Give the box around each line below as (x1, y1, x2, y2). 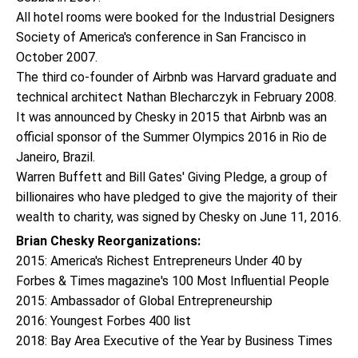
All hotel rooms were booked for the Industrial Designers (16, 10, 335, 25)
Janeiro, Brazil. (16, 149, 95, 165)
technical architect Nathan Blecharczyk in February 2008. (16, 89, 336, 105)
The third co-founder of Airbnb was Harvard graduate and (16, 70, 336, 85)
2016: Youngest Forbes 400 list (16, 313, 191, 328)
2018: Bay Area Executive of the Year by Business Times (16, 333, 332, 348)
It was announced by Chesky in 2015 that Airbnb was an (16, 109, 327, 125)
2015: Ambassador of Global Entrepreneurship (16, 293, 272, 308)
